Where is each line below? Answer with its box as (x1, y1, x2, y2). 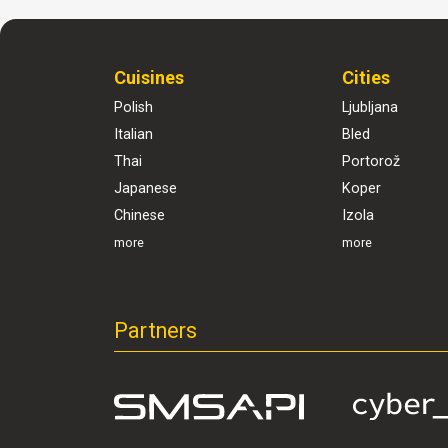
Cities (342, 67, 390, 89)
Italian (114, 126, 153, 144)
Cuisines (114, 67, 184, 89)
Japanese (114, 180, 177, 198)
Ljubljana (342, 99, 398, 117)
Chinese (114, 207, 165, 225)
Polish (114, 99, 153, 117)
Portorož (342, 153, 400, 171)
